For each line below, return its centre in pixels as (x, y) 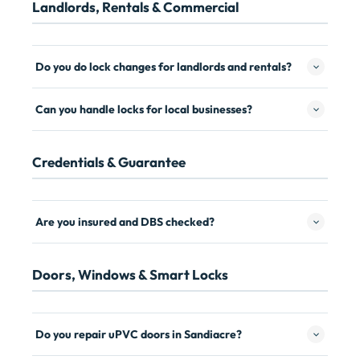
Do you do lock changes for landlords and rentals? (164, 67)
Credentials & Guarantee (109, 162)
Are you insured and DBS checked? (125, 222)
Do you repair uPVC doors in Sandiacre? (139, 334)
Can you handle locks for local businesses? (144, 109)
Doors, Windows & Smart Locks (130, 274)
